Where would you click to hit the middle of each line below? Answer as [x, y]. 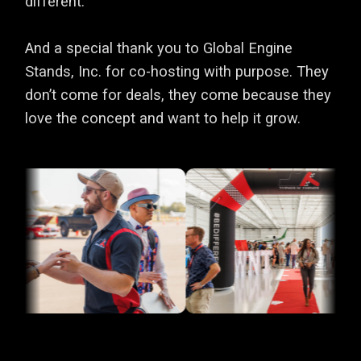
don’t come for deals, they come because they [178, 95]
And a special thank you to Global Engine [159, 48]
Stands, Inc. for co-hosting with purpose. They [177, 72]
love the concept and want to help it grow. [163, 118]
